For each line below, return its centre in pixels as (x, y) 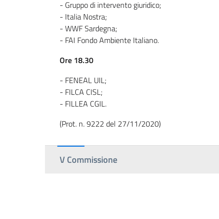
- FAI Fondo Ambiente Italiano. (109, 40)
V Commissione (88, 160)
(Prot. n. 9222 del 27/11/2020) (110, 124)
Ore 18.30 (77, 60)
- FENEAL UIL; (83, 80)
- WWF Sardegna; (88, 28)
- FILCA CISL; (81, 92)
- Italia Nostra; (83, 17)
